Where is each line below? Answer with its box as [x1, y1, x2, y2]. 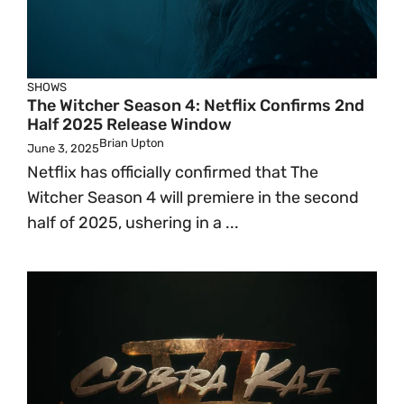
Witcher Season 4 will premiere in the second [27, 188, 359, 207]
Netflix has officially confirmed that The [27, 162, 318, 182]
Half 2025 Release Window [27, 115, 232, 134]
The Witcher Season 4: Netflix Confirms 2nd [27, 96, 364, 115]
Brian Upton [99, 136, 164, 150]
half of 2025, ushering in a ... [27, 213, 239, 233]
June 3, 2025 [27, 142, 99, 155]
